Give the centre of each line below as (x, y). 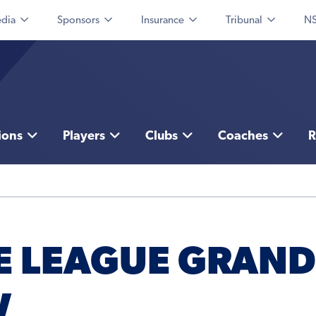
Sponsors (78, 21)
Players (84, 137)
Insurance (163, 21)
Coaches (243, 137)
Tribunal (244, 21)
